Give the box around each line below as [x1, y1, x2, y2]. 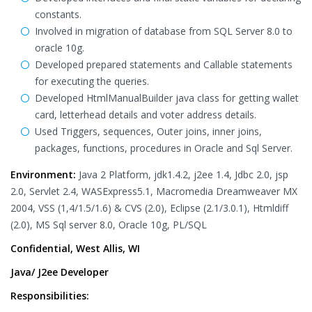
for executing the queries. [35, 75, 149, 88]
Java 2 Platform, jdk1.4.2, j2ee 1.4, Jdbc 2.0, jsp [76, 168, 288, 181]
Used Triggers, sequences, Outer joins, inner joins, [35, 125, 262, 138]
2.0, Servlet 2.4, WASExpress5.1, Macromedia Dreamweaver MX [10, 185, 297, 198]
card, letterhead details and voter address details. [35, 108, 256, 121]
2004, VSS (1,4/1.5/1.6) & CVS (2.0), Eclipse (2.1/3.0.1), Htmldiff [10, 201, 288, 214]
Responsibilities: [10, 289, 89, 302]
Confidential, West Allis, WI [10, 242, 140, 255]
